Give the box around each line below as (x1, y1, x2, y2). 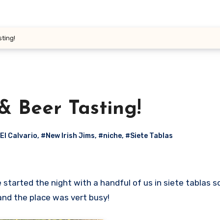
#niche (98, 131, 122, 140)
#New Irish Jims (41, 131, 95, 140)
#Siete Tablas (125, 131, 173, 140)
